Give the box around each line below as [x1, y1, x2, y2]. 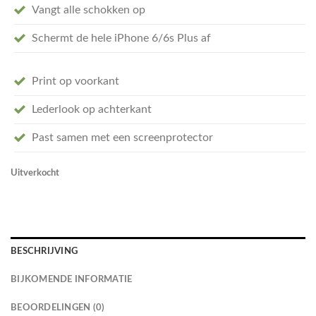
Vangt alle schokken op [32, 4, 145, 16]
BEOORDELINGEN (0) [11, 303, 105, 312]
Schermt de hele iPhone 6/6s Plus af [32, 32, 211, 44]
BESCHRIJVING [11, 246, 78, 255]
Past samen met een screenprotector [32, 132, 213, 144]
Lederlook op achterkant [32, 104, 152, 116]
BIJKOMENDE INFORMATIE [11, 274, 133, 284]
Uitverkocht [11, 168, 59, 177]
